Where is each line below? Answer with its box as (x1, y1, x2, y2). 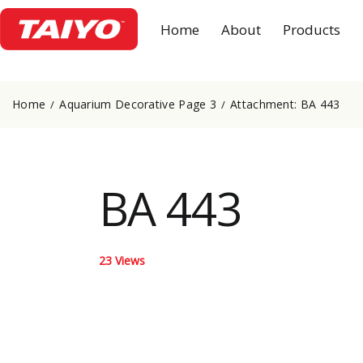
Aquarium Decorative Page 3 (59, 96, 217, 112)
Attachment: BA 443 (230, 96, 340, 112)
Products (283, 19, 341, 39)
